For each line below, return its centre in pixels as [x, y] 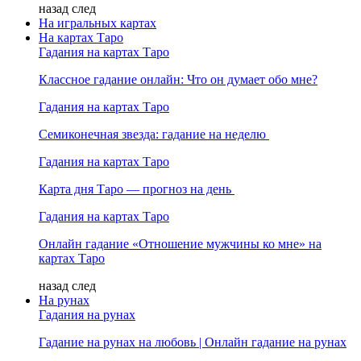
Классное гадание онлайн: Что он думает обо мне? [178, 79]
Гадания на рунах [87, 314]
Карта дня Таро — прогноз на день [137, 189]
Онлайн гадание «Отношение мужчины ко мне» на [180, 243]
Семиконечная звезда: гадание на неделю [154, 134]
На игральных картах [98, 23]
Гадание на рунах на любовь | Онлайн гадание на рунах [193, 342]
